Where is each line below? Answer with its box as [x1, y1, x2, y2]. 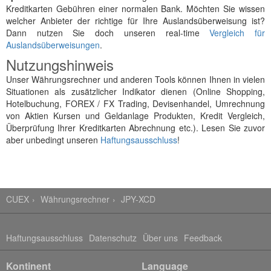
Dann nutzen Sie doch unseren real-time [6, 27, 210, 39]
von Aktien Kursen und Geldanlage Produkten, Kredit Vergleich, [6, 109, 265, 122]
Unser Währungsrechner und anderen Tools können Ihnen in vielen [6, 73, 265, 85]
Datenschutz [89, 232, 137, 244]
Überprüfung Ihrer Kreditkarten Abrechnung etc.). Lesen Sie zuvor [6, 122, 265, 134]
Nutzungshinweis [6, 54, 114, 75]
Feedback [184, 232, 222, 244]
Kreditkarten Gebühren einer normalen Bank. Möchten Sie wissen [6, 2, 265, 15]
